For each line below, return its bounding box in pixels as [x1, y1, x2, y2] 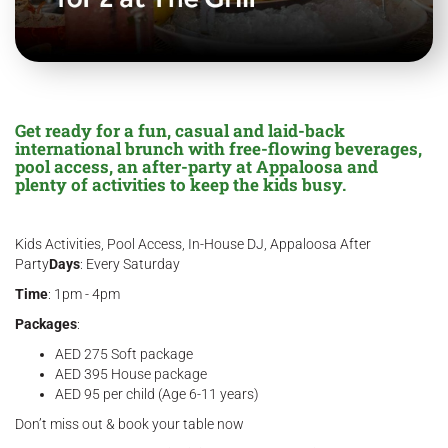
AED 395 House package [55, 366, 207, 383]
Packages [15, 316, 77, 333]
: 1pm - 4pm [48, 286, 120, 303]
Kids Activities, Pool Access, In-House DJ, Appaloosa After [15, 236, 371, 253]
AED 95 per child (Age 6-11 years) [55, 386, 259, 403]
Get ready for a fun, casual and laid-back [15, 119, 345, 143]
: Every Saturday [80, 256, 180, 273]
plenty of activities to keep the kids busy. [15, 173, 346, 197]
